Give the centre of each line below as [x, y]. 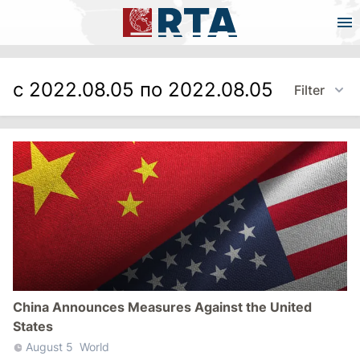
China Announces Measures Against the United [162, 307]
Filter [309, 90]
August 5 [49, 346]
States [33, 326]
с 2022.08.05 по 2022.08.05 [143, 90]
